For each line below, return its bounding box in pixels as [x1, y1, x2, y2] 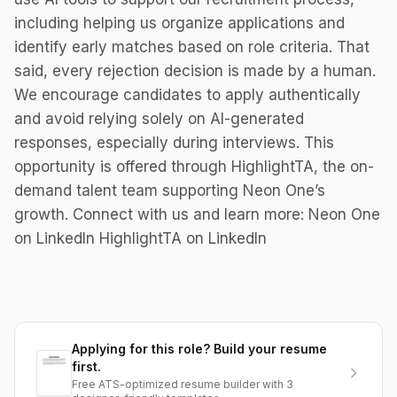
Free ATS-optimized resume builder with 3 [72, 378, 293, 391]
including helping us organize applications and [14, 14, 345, 32]
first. [72, 359, 101, 374]
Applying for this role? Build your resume [72, 341, 327, 356]
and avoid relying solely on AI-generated [14, 110, 304, 128]
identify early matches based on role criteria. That [14, 38, 370, 56]
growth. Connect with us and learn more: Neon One [14, 206, 380, 223]
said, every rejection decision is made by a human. [14, 62, 376, 80]
